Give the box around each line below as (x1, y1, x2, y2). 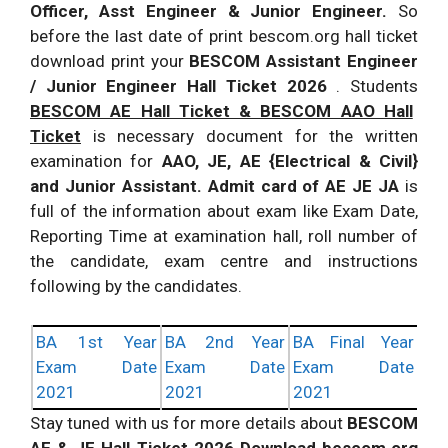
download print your (30, 50, 190, 71)
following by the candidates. (30, 275, 242, 296)
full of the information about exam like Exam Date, (30, 200, 418, 221)
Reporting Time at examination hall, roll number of (30, 225, 418, 246)
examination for (30, 150, 162, 171)
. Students (336, 75, 419, 96)
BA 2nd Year (165, 332, 285, 353)
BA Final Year (293, 332, 414, 353)
